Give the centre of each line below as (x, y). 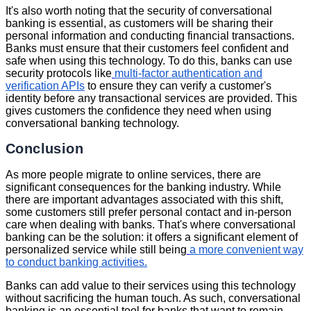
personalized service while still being (96, 249)
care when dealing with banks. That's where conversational (151, 224)
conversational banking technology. (92, 123)
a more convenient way (246, 249)
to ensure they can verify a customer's (178, 85)
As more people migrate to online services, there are (133, 174)
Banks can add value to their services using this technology (151, 285)
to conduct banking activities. (76, 262)
